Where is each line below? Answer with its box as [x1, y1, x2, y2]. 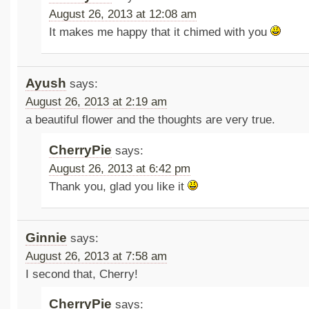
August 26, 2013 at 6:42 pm [49, 161, 191, 175]
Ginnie [25, 230, 67, 245]
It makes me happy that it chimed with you [49, 26, 271, 39]
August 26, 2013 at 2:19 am [25, 95, 167, 109]
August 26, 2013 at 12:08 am [49, 8, 197, 21]
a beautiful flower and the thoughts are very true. [25, 113, 275, 127]
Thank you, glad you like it [49, 179, 188, 193]
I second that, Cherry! [25, 267, 138, 281]
